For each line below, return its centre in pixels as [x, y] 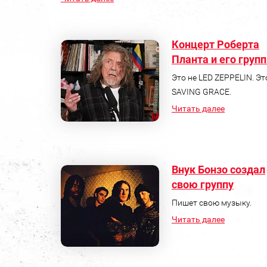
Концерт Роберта [215, 44]
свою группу [203, 184]
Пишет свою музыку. [212, 202]
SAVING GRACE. [201, 91]
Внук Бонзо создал [218, 169]
